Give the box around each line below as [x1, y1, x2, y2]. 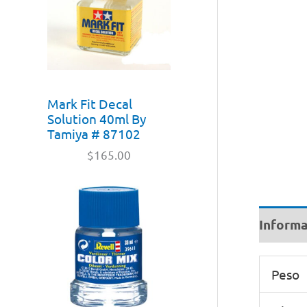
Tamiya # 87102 [47, 125, 140, 142]
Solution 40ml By [47, 110, 146, 127]
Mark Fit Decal [47, 95, 132, 112]
